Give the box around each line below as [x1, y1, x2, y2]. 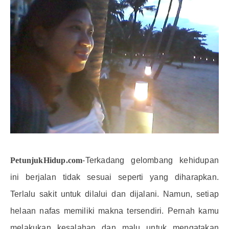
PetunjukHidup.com [10, 156, 83, 165]
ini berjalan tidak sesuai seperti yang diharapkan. [10, 173, 219, 182]
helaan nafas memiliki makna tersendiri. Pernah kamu [10, 207, 219, 216]
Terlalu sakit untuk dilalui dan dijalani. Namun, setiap [10, 190, 219, 199]
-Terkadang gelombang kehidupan [82, 156, 219, 165]
